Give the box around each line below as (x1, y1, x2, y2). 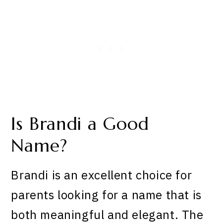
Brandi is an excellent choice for (11, 167, 192, 183)
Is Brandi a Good (11, 112, 149, 135)
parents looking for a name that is (11, 187, 202, 203)
